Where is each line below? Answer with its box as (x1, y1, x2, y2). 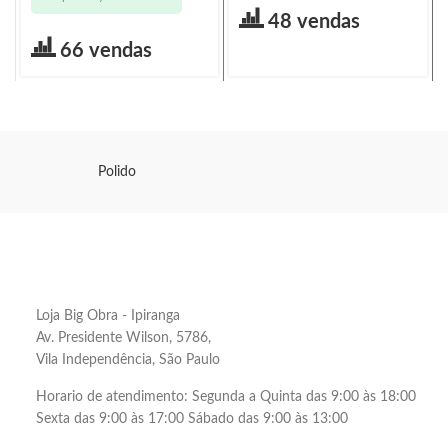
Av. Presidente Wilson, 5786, (36, 330, 211, 345)
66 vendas (60, 40, 152, 61)
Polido (98, 164, 136, 179)
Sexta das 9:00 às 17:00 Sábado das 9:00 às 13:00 (36, 411, 348, 426)
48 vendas (268, 11, 360, 32)
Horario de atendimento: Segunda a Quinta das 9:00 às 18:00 (36, 389, 416, 404)
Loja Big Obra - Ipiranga (36, 308, 180, 323)
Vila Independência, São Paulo (36, 352, 220, 367)
